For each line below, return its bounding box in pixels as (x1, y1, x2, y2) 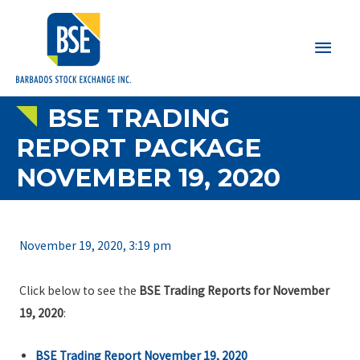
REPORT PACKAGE (16, 132, 261, 163)
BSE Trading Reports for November (138, 283, 329, 299)
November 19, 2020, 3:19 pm (18, 238, 171, 254)
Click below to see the (18, 283, 139, 299)
